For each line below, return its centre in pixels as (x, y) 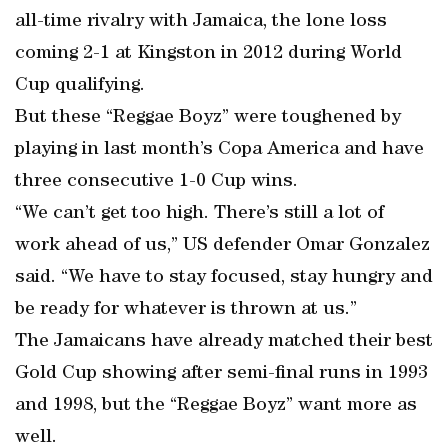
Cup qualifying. (80, 86)
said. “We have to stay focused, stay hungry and (224, 278)
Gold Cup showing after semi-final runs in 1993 (221, 374)
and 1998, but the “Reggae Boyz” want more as (216, 406)
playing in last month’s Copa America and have (219, 150)
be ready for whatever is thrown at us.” (186, 310)
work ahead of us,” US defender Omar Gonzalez (222, 246)
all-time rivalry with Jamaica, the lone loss (201, 22)
